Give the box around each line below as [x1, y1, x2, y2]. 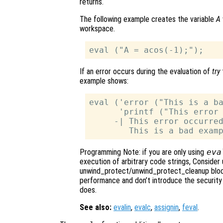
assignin [154, 202, 179, 212]
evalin [113, 202, 131, 212]
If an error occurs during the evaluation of [80, 66, 212, 76]
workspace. [80, 23, 115, 33]
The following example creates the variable [80, 14, 216, 24]
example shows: [80, 76, 128, 86]
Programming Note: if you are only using [80, 147, 206, 157]
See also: [80, 202, 111, 212]
